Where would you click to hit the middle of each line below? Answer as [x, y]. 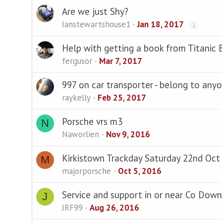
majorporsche [86, 171]
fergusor [77, 61]
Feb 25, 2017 [122, 97]
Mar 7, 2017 [120, 61]
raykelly [76, 97]
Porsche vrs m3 [92, 121]
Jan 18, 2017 [160, 24]
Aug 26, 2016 [114, 207]
